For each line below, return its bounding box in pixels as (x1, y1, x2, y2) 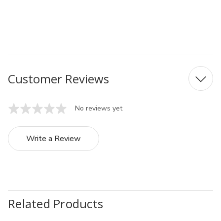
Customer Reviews (8, 70, 109, 87)
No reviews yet (75, 104, 122, 113)
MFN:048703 (8, 6, 56, 17)
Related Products (8, 195, 103, 212)
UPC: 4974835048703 (8, 26, 92, 37)
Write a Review (26, 133, 81, 144)
